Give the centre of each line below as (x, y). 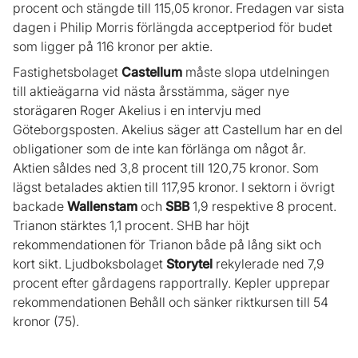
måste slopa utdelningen (256, 72)
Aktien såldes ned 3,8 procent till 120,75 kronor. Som (166, 168)
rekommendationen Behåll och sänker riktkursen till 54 (171, 302)
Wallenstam (102, 207)
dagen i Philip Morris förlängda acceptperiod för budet (173, 28)
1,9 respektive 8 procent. (263, 207)
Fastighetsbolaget (67, 72)
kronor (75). (46, 322)
